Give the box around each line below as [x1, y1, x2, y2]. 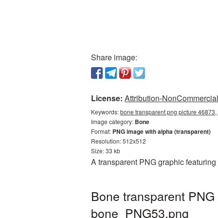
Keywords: [91, 108, 120, 116]
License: [91, 92, 123, 104]
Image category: [91, 117, 135, 126]
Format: [91, 127, 112, 135]
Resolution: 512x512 [91, 137, 146, 145]
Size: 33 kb [91, 146, 120, 155]
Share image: [91, 52, 137, 63]
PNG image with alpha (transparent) [112, 127, 211, 136]
